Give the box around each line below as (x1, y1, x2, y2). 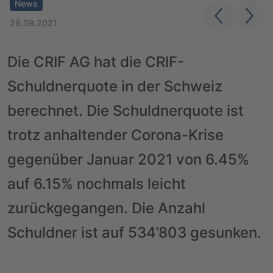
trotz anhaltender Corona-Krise (7, 126, 224, 144)
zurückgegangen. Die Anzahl (7, 199, 205, 217)
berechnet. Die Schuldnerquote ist (7, 101, 244, 119)
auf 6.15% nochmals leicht (7, 174, 186, 193)
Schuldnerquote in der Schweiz (7, 77, 222, 95)
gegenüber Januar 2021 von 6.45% (7, 150, 249, 168)
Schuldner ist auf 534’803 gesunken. (7, 223, 261, 241)
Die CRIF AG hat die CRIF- (7, 52, 184, 71)
